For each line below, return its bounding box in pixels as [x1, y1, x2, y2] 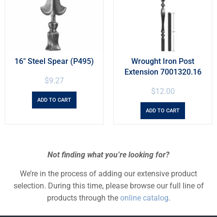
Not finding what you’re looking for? [47, 150, 170, 159]
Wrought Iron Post [131, 56, 194, 66]
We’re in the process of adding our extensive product [20, 169, 197, 178]
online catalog [120, 193, 169, 202]
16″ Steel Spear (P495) [15, 56, 94, 66]
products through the [46, 193, 120, 202]
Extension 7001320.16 [124, 67, 201, 77]
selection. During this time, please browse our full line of [13, 181, 204, 190]
